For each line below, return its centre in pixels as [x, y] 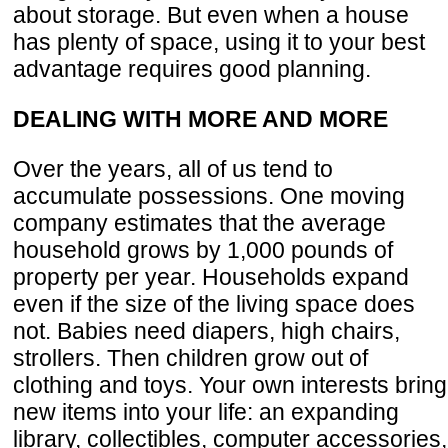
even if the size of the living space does [214, 303]
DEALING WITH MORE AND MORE [200, 118]
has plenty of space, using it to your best [219, 41]
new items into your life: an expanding [206, 411]
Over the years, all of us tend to [173, 168]
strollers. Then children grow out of [190, 357]
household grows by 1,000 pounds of [203, 249]
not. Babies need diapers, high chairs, [206, 330]
